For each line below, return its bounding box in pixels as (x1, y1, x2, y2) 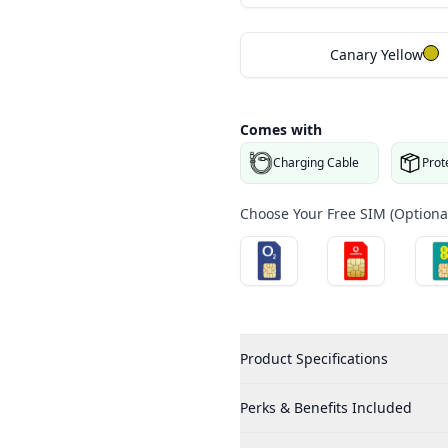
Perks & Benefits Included (240, 398, 412, 418)
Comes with (240, 120, 322, 140)
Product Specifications (240, 349, 388, 369)
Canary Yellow (329, 45, 423, 65)
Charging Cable (273, 154, 359, 172)
